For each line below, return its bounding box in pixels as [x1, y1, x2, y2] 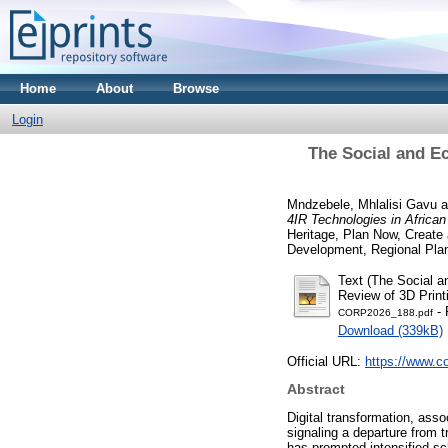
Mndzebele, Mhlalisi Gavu [287, 196, 437, 212]
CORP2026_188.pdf [338, 306, 433, 318]
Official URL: [287, 353, 365, 369]
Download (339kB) [338, 322, 443, 338]
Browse [173, 81, 219, 96]
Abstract [287, 381, 345, 398]
